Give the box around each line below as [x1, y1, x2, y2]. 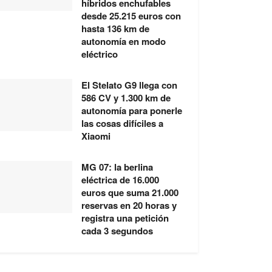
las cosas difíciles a [81, 117, 164, 130]
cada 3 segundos [81, 224, 154, 237]
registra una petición [81, 211, 169, 225]
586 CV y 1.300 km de [81, 91, 171, 104]
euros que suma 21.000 [81, 186, 179, 199]
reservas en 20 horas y [81, 199, 177, 212]
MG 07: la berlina [81, 160, 154, 174]
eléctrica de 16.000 [81, 173, 160, 186]
